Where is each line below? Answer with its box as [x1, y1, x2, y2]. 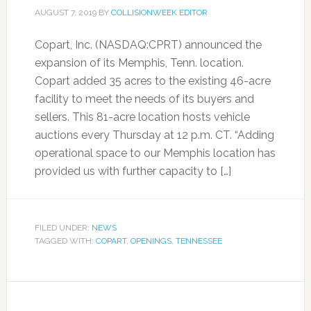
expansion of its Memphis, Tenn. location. [34, 56, 244, 69]
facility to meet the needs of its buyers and [34, 92, 254, 106]
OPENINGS [130, 236, 171, 246]
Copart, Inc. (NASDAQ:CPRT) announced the [34, 38, 262, 51]
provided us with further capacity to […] [34, 165, 231, 178]
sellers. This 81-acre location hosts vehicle [34, 110, 250, 124]
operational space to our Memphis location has [34, 146, 276, 160]
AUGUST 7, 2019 [34, 8, 96, 17]
